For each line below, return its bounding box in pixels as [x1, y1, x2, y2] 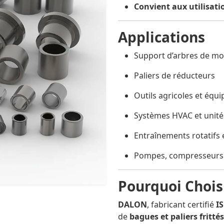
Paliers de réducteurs [134, 70, 215, 81]
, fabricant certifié [147, 199, 216, 210]
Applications [118, 27, 205, 47]
